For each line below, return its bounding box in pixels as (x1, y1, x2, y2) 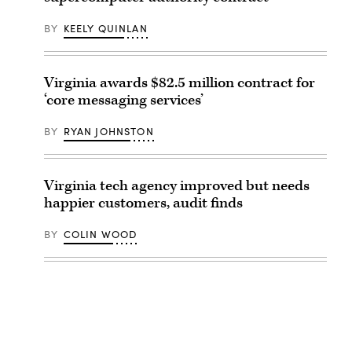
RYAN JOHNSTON (63, 124, 154, 139)
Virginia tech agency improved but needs (44, 176, 310, 196)
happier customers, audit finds (44, 193, 243, 214)
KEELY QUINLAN (63, 21, 148, 36)
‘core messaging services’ (44, 90, 203, 111)
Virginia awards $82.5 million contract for (44, 73, 315, 93)
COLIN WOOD (63, 227, 137, 242)
